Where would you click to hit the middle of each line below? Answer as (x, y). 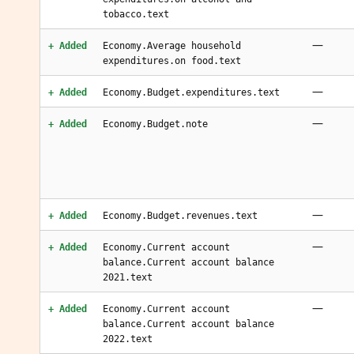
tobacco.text (136, 14)
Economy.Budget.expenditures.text (191, 92)
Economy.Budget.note (155, 124)
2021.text (128, 277)
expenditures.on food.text (172, 61)
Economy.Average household (172, 46)
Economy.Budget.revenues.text (180, 216)
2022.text (128, 339)
